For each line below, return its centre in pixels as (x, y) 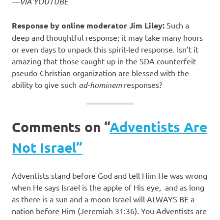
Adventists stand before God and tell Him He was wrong (110, 176)
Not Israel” (47, 147)
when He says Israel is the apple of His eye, (86, 187)
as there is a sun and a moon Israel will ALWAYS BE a (103, 199)
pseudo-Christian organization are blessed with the (100, 73)
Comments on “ (61, 127)
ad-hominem (101, 85)
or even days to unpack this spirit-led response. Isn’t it (105, 49)
